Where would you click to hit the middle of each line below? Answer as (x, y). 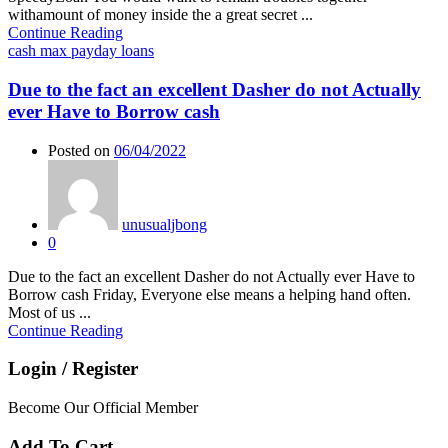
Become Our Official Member (103, 407)
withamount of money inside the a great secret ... (160, 15)
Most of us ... (49, 312)
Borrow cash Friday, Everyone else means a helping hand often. (209, 294)
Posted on (79, 150)
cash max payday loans (81, 51)
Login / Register (73, 369)
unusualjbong (164, 224)
